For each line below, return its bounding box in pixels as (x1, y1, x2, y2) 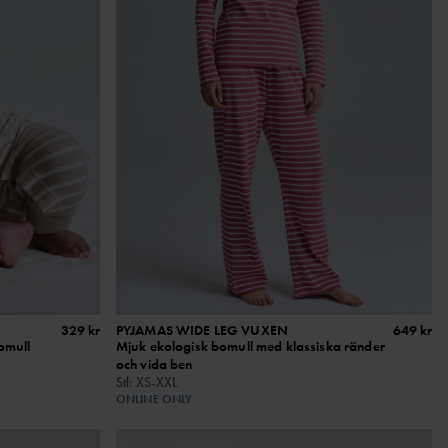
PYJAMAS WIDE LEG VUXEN (115, 320, 288, 339)
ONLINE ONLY (115, 390, 193, 407)
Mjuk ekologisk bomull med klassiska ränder (115, 336, 385, 355)
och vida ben (115, 354, 193, 373)
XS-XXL (135, 372, 179, 391)
